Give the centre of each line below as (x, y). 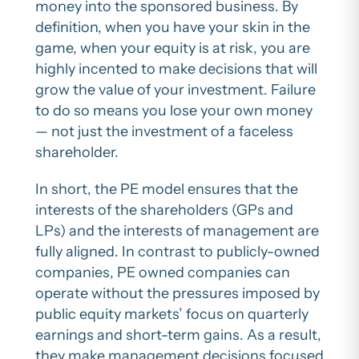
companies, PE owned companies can (163, 273)
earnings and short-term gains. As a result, (178, 335)
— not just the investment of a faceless (164, 132)
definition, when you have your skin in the (173, 28)
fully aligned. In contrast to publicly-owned (177, 252)
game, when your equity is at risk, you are (173, 48)
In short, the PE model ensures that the (167, 190)
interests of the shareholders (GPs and (164, 210)
